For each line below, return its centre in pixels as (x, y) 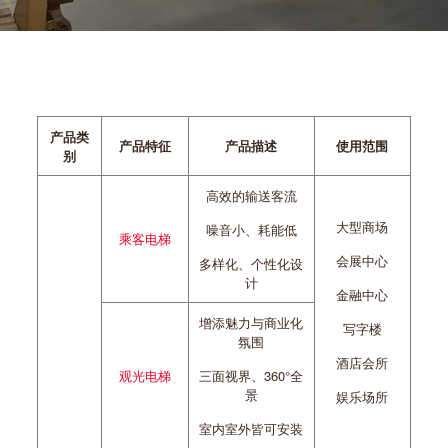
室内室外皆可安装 (251, 428)
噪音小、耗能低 (251, 229)
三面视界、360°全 (251, 375)
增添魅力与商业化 (251, 322)
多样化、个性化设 (251, 263)
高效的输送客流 (251, 195)
